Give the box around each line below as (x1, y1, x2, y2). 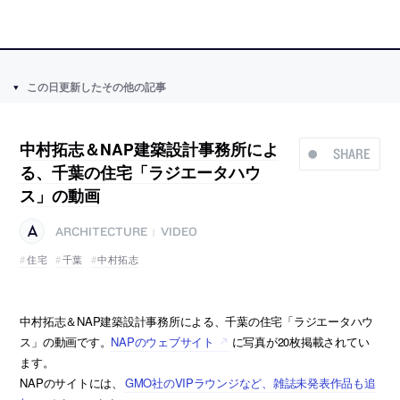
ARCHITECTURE (55, 223, 148, 238)
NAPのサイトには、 (20, 373, 123, 391)
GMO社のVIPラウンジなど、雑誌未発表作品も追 (124, 373, 376, 391)
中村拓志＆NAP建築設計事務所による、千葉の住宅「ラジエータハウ (20, 312, 374, 329)
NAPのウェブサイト (111, 332, 214, 350)
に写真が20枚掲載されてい (231, 332, 370, 350)
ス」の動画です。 (20, 332, 112, 350)
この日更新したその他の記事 (26, 79, 166, 95)
